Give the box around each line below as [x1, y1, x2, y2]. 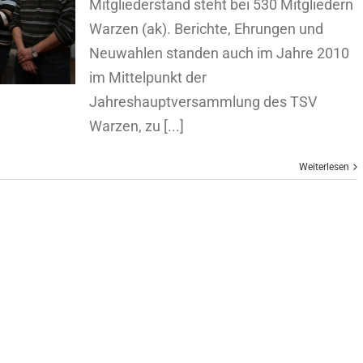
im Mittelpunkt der [89, 69, 207, 86]
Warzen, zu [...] [89, 117, 184, 135]
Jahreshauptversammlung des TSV [89, 93, 317, 110]
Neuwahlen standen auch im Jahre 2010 [89, 45, 349, 62]
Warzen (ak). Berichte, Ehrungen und [89, 20, 323, 37]
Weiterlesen [299, 161, 349, 173]
